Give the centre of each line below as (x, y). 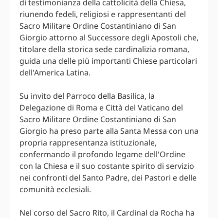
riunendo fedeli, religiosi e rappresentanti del (103, 14)
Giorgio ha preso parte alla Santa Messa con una (109, 131)
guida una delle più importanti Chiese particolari (108, 61)
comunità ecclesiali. (55, 190)
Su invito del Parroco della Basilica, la (87, 96)
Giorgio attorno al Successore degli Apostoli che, (109, 38)
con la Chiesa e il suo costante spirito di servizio (107, 166)
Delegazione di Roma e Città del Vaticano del (101, 108)
